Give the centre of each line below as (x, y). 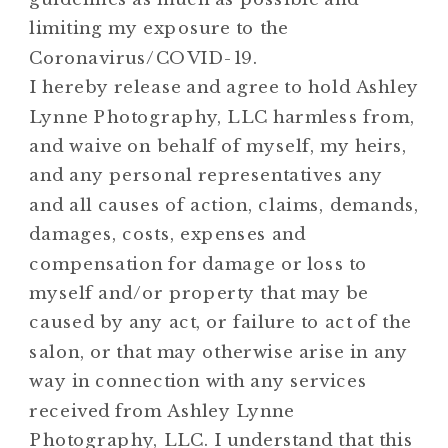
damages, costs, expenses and (168, 234)
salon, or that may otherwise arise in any (219, 352)
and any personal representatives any (206, 175)
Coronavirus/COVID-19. (144, 58)
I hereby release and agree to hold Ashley (224, 87)
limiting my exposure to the (159, 28)
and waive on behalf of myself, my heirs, (218, 146)
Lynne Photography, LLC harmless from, (222, 116)
